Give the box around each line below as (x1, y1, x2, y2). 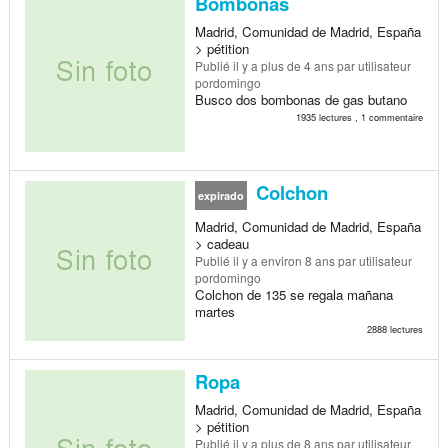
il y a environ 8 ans (232, 251, 335, 269)
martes (194, 301, 235, 321)
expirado (197, 187, 244, 203)
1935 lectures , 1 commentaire (295, 109, 423, 124)
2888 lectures (366, 321, 423, 336)
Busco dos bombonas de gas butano (194, 89, 407, 109)
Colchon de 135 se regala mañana (194, 284, 393, 304)
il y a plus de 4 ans (232, 56, 334, 74)
